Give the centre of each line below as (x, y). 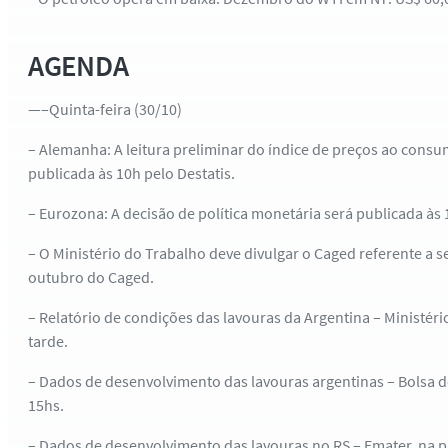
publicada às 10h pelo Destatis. (131, 173)
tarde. (48, 341)
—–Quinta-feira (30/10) (105, 109)
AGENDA (78, 66)
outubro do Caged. (91, 277)
